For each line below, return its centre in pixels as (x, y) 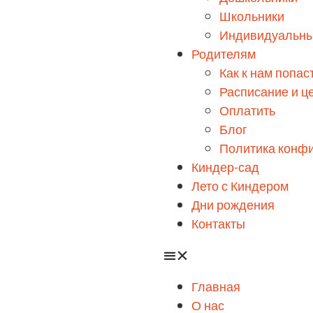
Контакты (218, 225)
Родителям (224, 55)
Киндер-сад (225, 168)
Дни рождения (233, 206)
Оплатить (247, 111)
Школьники (252, 17)
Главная (216, 287)
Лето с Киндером (240, 187)
